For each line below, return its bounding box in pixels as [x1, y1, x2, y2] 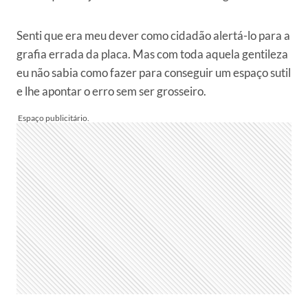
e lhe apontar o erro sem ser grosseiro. [16, 84, 206, 99]
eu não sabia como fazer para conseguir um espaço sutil [16, 65, 291, 80]
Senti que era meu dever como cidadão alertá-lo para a [16, 28, 290, 43]
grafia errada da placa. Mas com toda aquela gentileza [16, 47, 288, 62]
